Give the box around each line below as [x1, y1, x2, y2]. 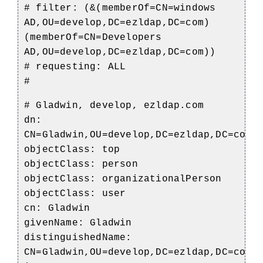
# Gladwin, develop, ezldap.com [24, 100, 204, 111]
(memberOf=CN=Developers [24, 32, 162, 43]
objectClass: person [24, 159, 138, 170]
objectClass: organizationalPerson [24, 173, 222, 184]
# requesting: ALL [24, 61, 126, 72]
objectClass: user [24, 188, 126, 199]
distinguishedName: [24, 232, 132, 243]
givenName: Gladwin [24, 217, 132, 228]
